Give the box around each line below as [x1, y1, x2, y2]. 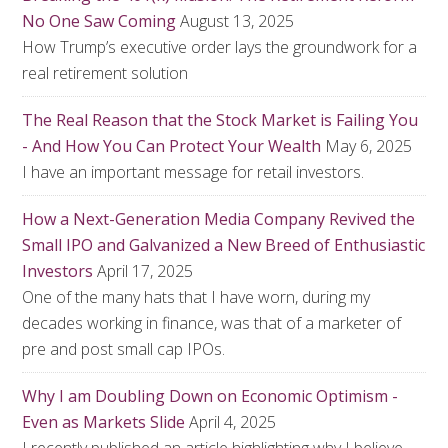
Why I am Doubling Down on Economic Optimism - [22, 385, 399, 407]
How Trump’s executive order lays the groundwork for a [22, 36, 418, 58]
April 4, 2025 [189, 411, 277, 433]
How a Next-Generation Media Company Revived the [22, 208, 416, 230]
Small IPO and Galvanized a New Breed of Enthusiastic [22, 234, 426, 256]
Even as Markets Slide [22, 411, 186, 433]
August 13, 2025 [180, 10, 295, 32]
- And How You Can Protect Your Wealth [22, 135, 322, 157]
